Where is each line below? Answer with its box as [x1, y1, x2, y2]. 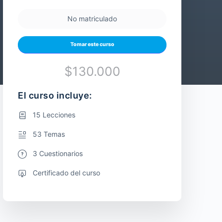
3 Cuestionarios [33, 149, 83, 158]
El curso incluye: [18, 90, 92, 101]
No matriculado [67, 14, 117, 23]
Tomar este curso [70, 41, 114, 48]
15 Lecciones [33, 110, 75, 119]
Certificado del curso [33, 168, 100, 177]
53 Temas [33, 129, 65, 138]
